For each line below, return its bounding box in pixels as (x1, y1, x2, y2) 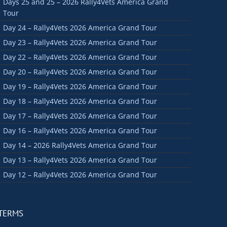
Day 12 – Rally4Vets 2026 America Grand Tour (3, 169, 157, 179)
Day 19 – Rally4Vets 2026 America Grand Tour (3, 81, 157, 91)
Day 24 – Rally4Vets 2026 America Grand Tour (3, 22, 157, 32)
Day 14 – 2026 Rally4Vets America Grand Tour (3, 140, 157, 150)
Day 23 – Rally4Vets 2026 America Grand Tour (3, 37, 157, 47)
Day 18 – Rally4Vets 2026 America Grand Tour (3, 96, 157, 106)
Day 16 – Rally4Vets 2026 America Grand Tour (3, 125, 157, 135)
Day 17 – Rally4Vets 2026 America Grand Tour (3, 110, 157, 121)
